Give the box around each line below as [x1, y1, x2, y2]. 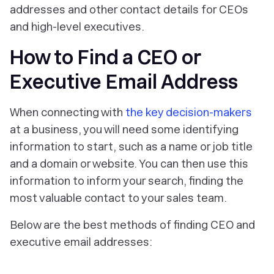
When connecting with [10, 106, 125, 119]
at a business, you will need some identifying [10, 123, 239, 136]
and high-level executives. [10, 20, 144, 33]
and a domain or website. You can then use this [10, 157, 248, 170]
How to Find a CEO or [10, 46, 201, 69]
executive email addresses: [10, 235, 152, 248]
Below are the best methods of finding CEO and [10, 218, 255, 231]
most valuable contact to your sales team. [10, 191, 227, 204]
